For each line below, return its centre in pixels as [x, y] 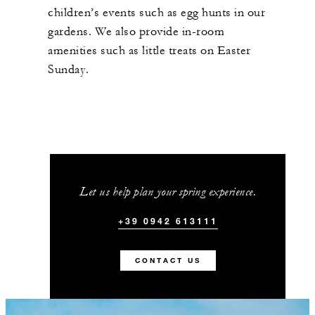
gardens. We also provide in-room [136, 31]
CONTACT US [168, 260]
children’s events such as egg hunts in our [156, 12]
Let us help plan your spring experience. [168, 191]
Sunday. [69, 69]
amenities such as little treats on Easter [149, 50]
